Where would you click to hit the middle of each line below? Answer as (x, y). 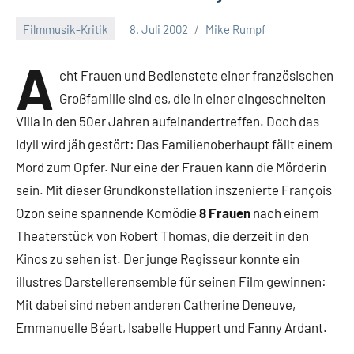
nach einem (285, 213)
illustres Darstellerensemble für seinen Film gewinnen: (171, 281)
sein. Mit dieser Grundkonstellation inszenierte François (174, 190)
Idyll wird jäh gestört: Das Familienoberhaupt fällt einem (174, 144)
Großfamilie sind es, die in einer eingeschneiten (193, 98)
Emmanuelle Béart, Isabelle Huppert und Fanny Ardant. (171, 327)
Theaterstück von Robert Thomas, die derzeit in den (162, 235)
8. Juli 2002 (159, 29)
